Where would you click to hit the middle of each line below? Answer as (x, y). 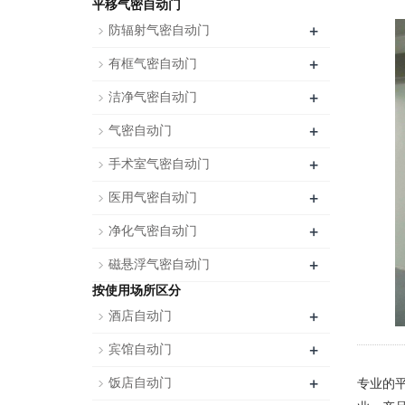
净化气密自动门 (153, 231)
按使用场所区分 (137, 291)
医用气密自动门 (153, 198)
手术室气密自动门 (159, 164)
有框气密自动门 (153, 64)
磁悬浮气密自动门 (159, 264)
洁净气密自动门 (153, 97)
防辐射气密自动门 (159, 30)
